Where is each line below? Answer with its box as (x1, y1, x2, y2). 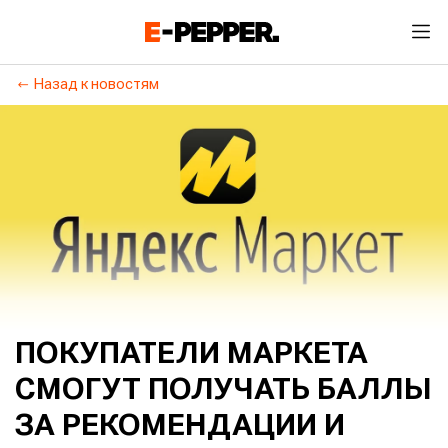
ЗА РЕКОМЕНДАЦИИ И (15, 412, 345, 442)
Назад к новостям (34, 78, 159, 92)
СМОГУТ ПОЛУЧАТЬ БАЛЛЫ (15, 376, 432, 406)
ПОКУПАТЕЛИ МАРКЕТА (15, 340, 368, 370)
